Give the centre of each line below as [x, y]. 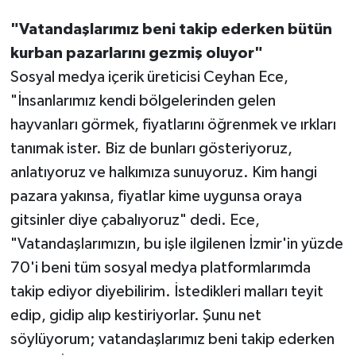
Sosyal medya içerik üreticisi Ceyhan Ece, [149, 77]
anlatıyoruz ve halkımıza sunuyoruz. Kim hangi [163, 173]
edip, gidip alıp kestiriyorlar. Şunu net [135, 316]
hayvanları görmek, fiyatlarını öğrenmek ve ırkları [173, 125]
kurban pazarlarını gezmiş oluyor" [136, 54]
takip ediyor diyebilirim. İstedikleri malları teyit [166, 292]
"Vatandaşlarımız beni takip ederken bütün [171, 30]
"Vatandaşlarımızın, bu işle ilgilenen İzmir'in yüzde [176, 244]
